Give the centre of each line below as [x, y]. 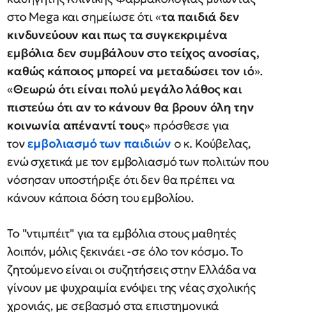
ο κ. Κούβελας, [212, 143]
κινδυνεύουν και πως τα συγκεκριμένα [117, 35]
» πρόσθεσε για [187, 125]
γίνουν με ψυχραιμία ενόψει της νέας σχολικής [131, 288]
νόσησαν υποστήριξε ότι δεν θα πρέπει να [121, 180]
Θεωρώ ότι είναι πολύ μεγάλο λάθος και [127, 89]
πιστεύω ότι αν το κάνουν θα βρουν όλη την [131, 107]
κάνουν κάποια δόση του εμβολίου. [100, 198]
